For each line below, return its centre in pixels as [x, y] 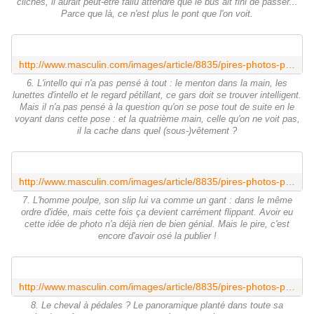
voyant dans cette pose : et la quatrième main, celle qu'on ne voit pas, [157, 120]
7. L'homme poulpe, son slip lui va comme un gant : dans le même [157, 201]
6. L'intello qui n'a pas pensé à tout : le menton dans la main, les [157, 84]
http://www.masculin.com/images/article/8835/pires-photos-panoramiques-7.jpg [290, 182]
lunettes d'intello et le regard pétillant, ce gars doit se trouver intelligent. [157, 96]
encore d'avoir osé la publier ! [157, 237]
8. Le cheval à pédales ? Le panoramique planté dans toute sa [157, 306]
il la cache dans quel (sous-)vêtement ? [157, 131]
